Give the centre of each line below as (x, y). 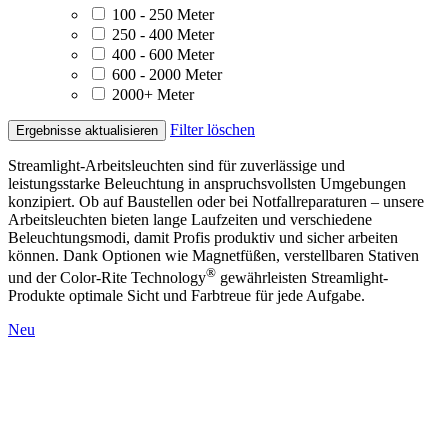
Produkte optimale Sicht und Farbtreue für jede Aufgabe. (186, 296)
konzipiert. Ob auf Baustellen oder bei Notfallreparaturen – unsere (216, 201)
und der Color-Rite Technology (107, 278)
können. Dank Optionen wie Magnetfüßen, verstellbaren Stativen (213, 255)
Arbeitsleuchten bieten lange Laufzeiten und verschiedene (190, 219)
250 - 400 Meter (163, 34)
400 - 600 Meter (163, 54)
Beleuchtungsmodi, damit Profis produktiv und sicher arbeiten (203, 237)
